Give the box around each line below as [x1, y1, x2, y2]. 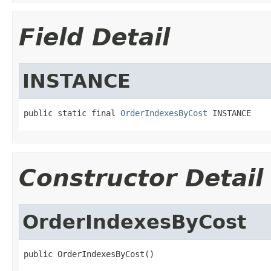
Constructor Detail [19, 164, 263, 192]
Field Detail [19, 23, 170, 51]
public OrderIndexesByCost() [24, 249, 154, 259]
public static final [24, 108, 120, 118]
